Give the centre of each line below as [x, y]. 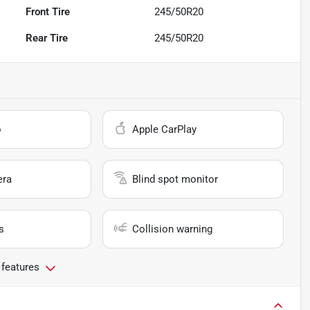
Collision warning [173, 229]
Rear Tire [47, 38]
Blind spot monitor [175, 179]
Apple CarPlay [165, 129]
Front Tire [48, 11]
